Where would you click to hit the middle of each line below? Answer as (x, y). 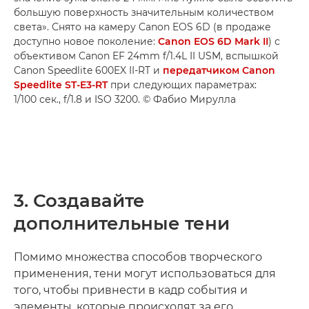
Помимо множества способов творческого (138, 257)
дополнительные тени (122, 223)
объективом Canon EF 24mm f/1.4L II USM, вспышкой (146, 56)
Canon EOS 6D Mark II (213, 41)
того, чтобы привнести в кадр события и (131, 290)
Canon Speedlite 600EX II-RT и (88, 70)
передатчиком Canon (219, 70)
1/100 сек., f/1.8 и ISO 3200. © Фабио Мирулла (125, 99)
